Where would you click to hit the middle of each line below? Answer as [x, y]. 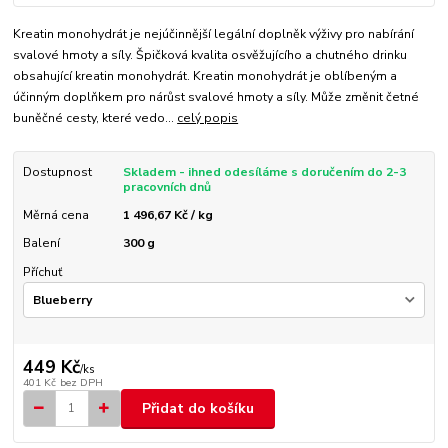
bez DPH [81, 382]
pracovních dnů [166, 187]
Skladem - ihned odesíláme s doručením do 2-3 [264, 172]
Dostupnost [57, 172]
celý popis [208, 118]
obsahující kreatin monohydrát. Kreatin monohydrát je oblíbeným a [205, 76]
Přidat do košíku [198, 408]
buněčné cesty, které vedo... [95, 118]
